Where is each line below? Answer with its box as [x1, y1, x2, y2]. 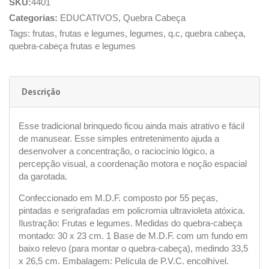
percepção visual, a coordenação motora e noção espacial [19, 158, 247, 169]
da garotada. [19, 171, 67, 181]
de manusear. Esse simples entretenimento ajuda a [19, 133, 219, 144]
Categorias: [9, 12, 60, 23]
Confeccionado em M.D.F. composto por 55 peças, [19, 192, 218, 203]
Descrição [22, 85, 61, 97]
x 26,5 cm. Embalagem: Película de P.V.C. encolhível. [19, 255, 229, 266]
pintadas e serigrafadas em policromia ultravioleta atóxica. [19, 205, 245, 216]
